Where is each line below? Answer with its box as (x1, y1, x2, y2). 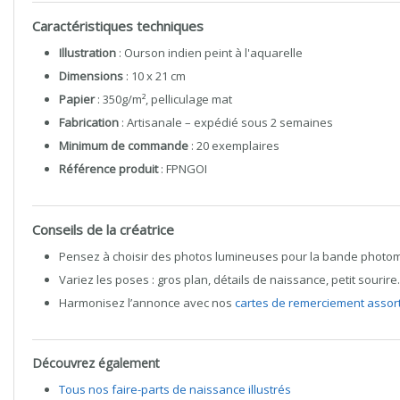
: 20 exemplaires (188, 137, 279, 154)
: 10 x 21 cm (123, 68, 186, 84)
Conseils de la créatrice (32, 221, 174, 238)
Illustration (59, 45, 116, 61)
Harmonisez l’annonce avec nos (59, 295, 235, 311)
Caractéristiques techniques (32, 17, 204, 35)
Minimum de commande (59, 137, 188, 154)
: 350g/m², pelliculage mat (95, 91, 232, 107)
